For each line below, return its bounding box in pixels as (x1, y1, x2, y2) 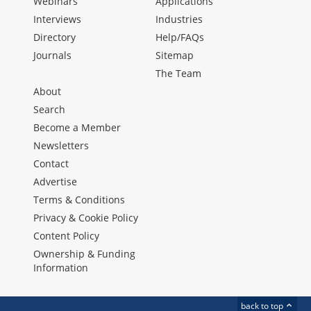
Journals (33, 49, 72, 62)
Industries (155, 12, 203, 26)
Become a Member (33, 121, 121, 135)
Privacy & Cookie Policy (33, 211, 138, 225)
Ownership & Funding (33, 247, 135, 261)
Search (33, 103, 65, 117)
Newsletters (33, 139, 89, 153)
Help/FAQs (155, 31, 204, 44)
